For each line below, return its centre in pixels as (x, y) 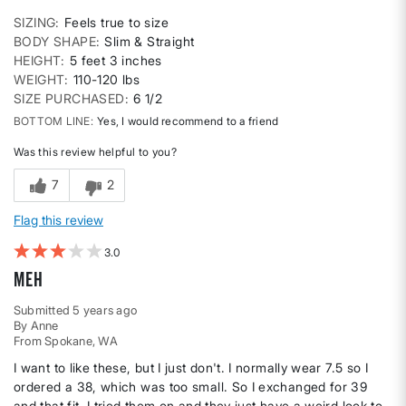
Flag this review (58, 220)
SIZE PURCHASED (69, 99)
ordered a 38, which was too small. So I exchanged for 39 (191, 387)
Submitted (43, 310)
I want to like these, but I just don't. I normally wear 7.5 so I (191, 368)
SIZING (35, 23)
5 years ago (105, 310)
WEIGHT (39, 80)
